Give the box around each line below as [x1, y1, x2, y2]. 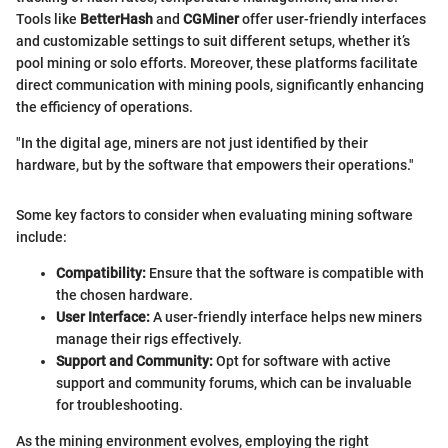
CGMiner [183, 11, 239, 27]
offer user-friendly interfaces [239, 11, 426, 27]
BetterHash [80, 11, 153, 27]
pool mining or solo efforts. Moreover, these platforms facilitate [16, 55, 418, 71]
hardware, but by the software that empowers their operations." [16, 157, 414, 173]
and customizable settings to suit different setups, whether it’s [16, 33, 410, 49]
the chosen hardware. [56, 287, 193, 303]
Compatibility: [56, 265, 146, 281]
